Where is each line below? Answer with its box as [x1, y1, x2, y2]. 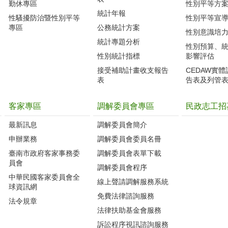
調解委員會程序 [97, 163, 147, 172]
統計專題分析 [97, 37, 140, 46]
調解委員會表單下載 [97, 149, 161, 157]
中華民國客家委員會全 [9, 173, 80, 181]
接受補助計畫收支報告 [97, 66, 168, 74]
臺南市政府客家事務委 [9, 149, 80, 157]
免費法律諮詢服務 [97, 191, 154, 200]
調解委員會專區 [97, 101, 154, 110]
